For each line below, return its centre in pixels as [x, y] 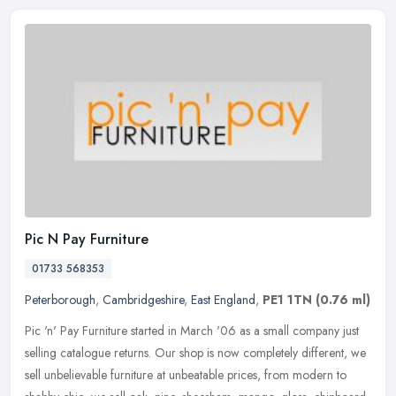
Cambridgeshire [143, 300]
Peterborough [60, 300]
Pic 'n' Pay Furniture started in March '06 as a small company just [192, 331]
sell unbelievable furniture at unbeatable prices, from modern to [186, 375]
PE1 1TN [287, 300]
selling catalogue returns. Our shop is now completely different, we [195, 353]
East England [223, 300]
